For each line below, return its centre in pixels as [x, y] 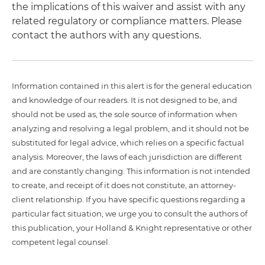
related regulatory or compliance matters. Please [127, 21]
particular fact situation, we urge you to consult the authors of [130, 214]
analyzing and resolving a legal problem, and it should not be [130, 128]
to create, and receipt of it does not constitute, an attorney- [124, 185]
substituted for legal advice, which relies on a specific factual [128, 143]
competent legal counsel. [61, 242]
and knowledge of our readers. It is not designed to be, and [125, 100]
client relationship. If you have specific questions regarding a [129, 199]
